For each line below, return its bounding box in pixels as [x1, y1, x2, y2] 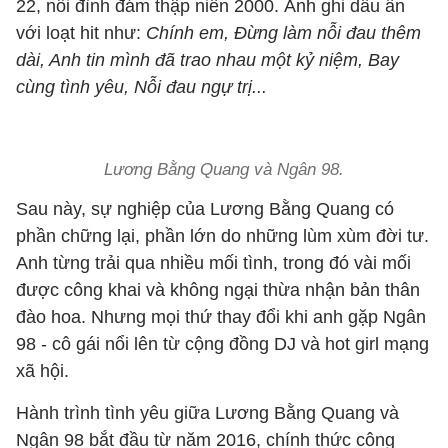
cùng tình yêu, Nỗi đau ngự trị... [16, 77, 267, 97]
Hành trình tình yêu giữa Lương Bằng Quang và [16, 403, 399, 423]
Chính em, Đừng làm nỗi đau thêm [141, 23, 421, 43]
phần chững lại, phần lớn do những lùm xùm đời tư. [16, 226, 429, 246]
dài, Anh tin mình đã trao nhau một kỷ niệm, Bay [16, 50, 399, 70]
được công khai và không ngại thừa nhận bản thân [16, 280, 420, 300]
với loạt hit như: [16, 23, 141, 43]
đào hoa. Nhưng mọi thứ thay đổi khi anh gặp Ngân [16, 307, 426, 327]
